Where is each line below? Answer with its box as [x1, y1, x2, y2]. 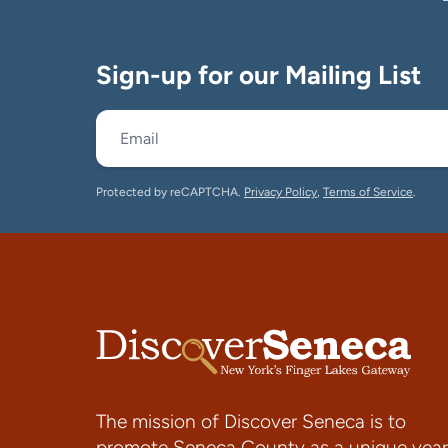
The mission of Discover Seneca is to [96, 410, 406, 433]
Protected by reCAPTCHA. [96, 185, 244, 199]
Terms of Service [323, 185, 413, 199]
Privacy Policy [244, 185, 317, 199]
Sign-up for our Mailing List [96, 59, 421, 90]
